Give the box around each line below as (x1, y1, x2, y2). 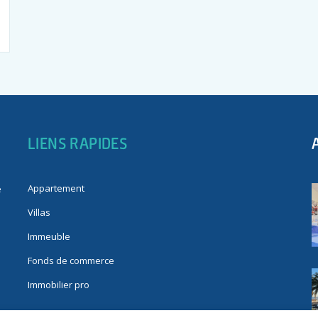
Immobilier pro (28, 278, 89, 292)
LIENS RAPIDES (28, 133, 128, 153)
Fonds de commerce (28, 254, 114, 268)
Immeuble (28, 230, 70, 243)
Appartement (28, 182, 84, 195)
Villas (28, 206, 50, 219)
